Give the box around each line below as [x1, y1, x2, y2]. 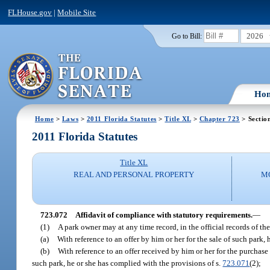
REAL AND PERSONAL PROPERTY [74, 170, 195, 180]
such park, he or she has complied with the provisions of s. [32, 258, 223, 268]
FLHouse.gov [8, 7, 52, 17]
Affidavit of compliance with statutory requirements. [75, 210, 253, 219]
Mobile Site [57, 7, 96, 17]
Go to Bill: [171, 32, 202, 40]
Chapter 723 [199, 115, 240, 122]
